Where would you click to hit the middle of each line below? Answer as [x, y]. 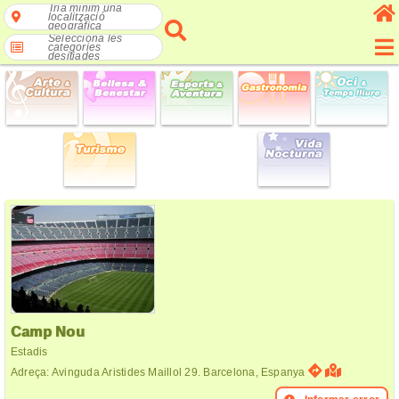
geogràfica [75, 26]
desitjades [74, 56]
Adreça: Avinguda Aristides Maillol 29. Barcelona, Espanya [159, 372]
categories [75, 47]
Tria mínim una [85, 8]
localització [77, 17]
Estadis [29, 352]
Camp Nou [48, 332]
